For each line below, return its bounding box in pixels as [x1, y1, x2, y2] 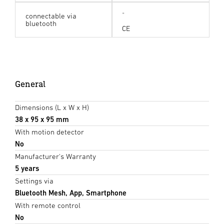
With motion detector [15, 127, 84, 136]
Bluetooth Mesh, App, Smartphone [15, 188, 126, 197]
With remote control [15, 201, 80, 210]
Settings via [15, 176, 53, 185]
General [15, 78, 45, 89]
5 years [15, 164, 39, 173]
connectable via [25, 11, 76, 20]
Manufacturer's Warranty [15, 152, 96, 161]
